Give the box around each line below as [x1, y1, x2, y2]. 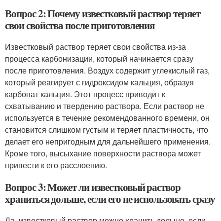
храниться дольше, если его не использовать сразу [5, 191, 215, 206]
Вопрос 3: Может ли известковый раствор [5, 180, 181, 194]
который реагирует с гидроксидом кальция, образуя [5, 76, 194, 88]
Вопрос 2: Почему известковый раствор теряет [5, 6, 200, 21]
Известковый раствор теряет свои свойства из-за [5, 41, 186, 52]
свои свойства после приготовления [5, 18, 155, 33]
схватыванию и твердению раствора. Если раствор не [5, 100, 204, 111]
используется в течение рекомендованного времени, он [5, 112, 210, 123]
